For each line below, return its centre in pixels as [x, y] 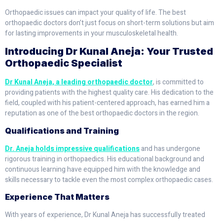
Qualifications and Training [62, 130]
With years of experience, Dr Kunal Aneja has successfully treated [105, 215]
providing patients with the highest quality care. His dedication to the [109, 93]
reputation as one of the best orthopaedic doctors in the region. [102, 113]
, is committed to [178, 82]
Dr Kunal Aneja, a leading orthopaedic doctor [79, 82]
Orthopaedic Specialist [64, 63]
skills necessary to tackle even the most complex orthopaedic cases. [109, 180]
